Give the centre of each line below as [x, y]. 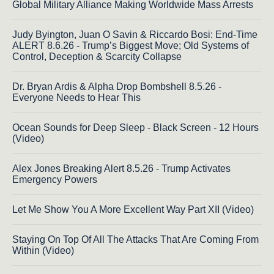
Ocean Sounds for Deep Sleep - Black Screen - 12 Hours [135, 128]
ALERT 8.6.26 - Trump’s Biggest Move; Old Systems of [131, 46]
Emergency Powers [55, 180]
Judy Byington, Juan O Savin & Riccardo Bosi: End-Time [135, 35]
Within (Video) [43, 251]
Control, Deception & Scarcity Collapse [97, 57]
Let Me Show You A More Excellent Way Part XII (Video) [133, 210]
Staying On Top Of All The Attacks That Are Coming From [135, 240]
